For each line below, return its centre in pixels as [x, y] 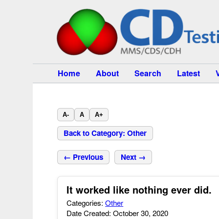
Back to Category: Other [105, 133]
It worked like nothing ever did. [139, 189]
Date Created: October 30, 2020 [118, 213]
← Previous [84, 157]
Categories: [86, 203]
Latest [188, 73]
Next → [133, 157]
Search [148, 73]
